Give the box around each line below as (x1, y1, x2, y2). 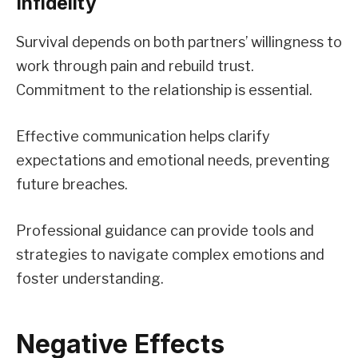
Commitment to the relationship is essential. (16, 82, 312, 99)
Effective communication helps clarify (16, 128, 270, 145)
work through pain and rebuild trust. (16, 58, 254, 75)
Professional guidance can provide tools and (16, 221, 314, 239)
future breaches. (16, 176, 128, 193)
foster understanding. (16, 269, 164, 287)
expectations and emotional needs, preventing (16, 152, 330, 169)
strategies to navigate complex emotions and (16, 245, 324, 263)
